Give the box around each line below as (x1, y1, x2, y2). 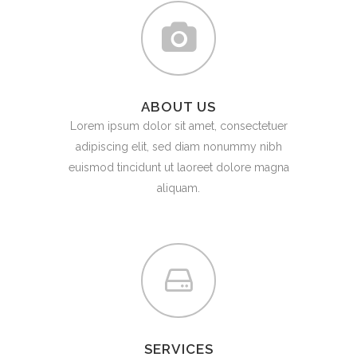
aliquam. (157, 182, 200, 194)
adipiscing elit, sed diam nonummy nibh (75, 140, 282, 153)
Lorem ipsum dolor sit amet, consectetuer (69, 120, 288, 132)
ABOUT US (141, 99, 216, 115)
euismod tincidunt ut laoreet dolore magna (68, 161, 289, 174)
